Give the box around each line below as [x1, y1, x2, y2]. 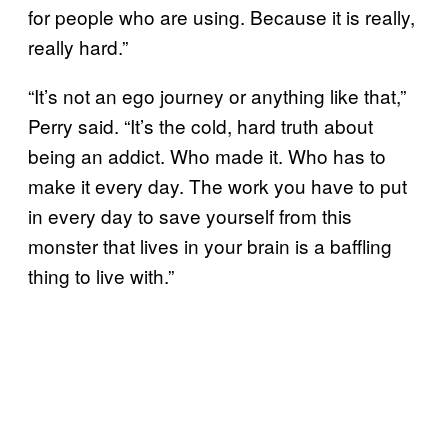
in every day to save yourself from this [28, 201, 352, 229]
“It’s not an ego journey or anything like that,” [28, 81, 406, 109]
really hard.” [28, 32, 128, 60]
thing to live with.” [28, 261, 174, 289]
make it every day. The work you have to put [28, 171, 407, 199]
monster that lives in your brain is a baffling [28, 231, 392, 259]
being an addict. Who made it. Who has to [28, 141, 386, 169]
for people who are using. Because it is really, [28, 2, 415, 30]
